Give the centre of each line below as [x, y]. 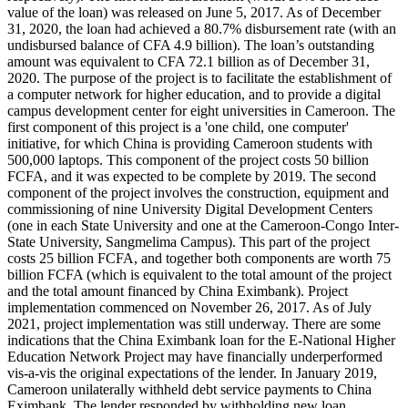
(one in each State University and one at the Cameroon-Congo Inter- [203, 226]
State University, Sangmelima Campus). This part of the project [189, 242]
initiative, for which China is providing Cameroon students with [190, 144]
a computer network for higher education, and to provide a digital [194, 95]
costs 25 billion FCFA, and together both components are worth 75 [199, 259]
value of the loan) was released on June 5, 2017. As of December [194, 13]
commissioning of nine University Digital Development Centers [190, 209]
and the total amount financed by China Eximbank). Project [178, 291]
